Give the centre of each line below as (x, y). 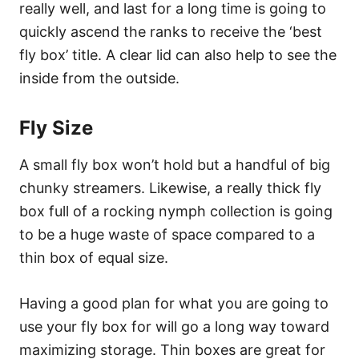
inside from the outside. (99, 78)
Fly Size (56, 127)
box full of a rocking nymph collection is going (176, 211)
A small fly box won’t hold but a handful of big (175, 164)
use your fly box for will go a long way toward (174, 326)
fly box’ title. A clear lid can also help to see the (178, 54)
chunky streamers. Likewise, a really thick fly (170, 188)
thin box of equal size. (94, 257)
